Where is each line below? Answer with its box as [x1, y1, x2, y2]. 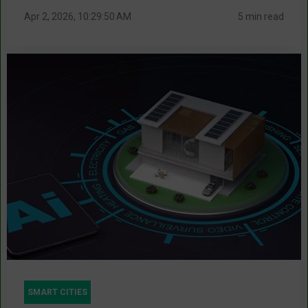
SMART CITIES [27, 287, 87, 297]
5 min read [238, 10, 284, 22]
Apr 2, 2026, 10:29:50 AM [24, 10, 131, 22]
